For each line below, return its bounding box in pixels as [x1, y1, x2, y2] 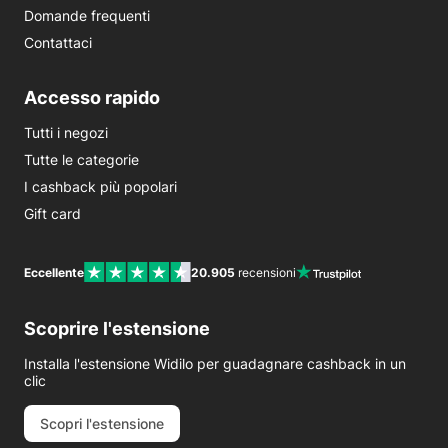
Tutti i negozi [24, 124, 108, 141]
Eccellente [24, 264, 84, 280]
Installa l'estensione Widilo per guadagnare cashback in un [24, 355, 406, 372]
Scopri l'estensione [40, 415, 164, 432]
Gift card [24, 205, 81, 222]
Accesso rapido [24, 87, 160, 108]
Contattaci [24, 34, 92, 51]
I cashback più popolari [24, 178, 177, 195]
